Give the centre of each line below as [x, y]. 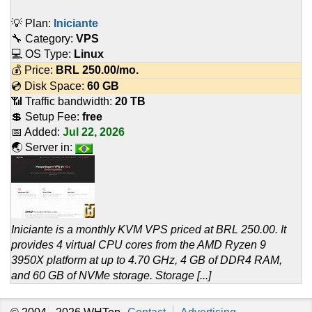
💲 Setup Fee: [47, 117]
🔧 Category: [44, 39]
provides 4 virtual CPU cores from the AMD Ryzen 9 [139, 245]
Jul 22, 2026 [94, 132]
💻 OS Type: [42, 54]
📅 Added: [37, 132]
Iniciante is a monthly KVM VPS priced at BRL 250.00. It [149, 230]
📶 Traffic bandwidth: [63, 102]
